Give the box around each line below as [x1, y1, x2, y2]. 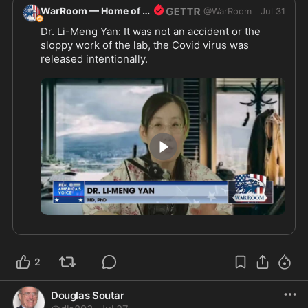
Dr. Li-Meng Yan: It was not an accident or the [41, 25, 261, 38]
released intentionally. [41, 52, 148, 66]
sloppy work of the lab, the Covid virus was [41, 38, 249, 52]
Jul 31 [261, 5, 285, 16]
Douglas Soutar [51, 289, 124, 302]
